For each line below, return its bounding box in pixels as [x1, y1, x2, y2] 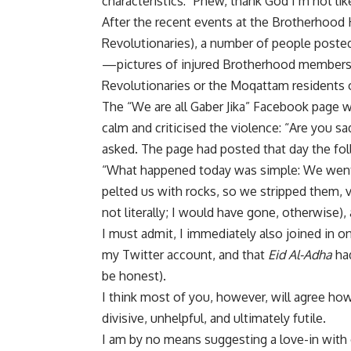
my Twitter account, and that [102, 247, 268, 263]
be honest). [102, 268, 166, 284]
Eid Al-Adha [268, 247, 332, 263]
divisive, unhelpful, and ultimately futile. [102, 310, 326, 327]
